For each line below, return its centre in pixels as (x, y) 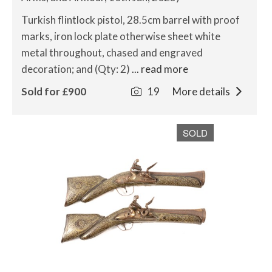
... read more (160, 69)
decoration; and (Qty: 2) (76, 69)
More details (202, 91)
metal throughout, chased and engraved (112, 53)
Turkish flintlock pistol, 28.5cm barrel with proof (131, 20)
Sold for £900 (54, 91)
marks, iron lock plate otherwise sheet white (121, 36)
